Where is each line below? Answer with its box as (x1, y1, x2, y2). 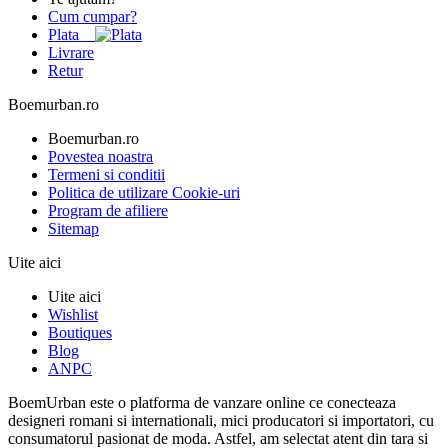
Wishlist (48, 306, 98, 324)
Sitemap (48, 220, 99, 238)
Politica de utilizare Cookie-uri (48, 184, 240, 202)
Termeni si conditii (48, 166, 165, 184)
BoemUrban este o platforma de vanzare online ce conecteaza (8, 394, 396, 412)
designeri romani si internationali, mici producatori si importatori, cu (8, 412, 434, 430)
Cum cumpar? (48, 8, 137, 26)
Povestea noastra (48, 148, 153, 166)
